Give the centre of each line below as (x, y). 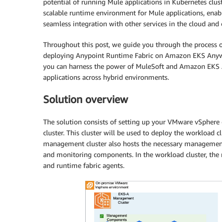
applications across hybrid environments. (106, 77)
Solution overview (85, 100)
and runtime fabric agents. (84, 165)
